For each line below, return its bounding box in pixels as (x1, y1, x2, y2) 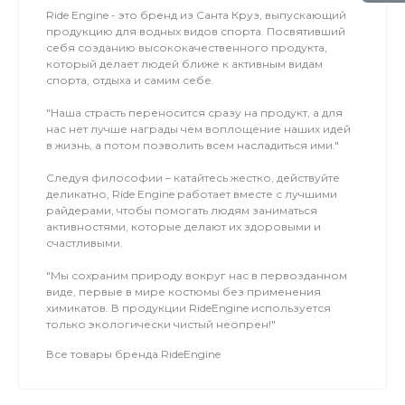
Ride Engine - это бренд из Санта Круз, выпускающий (46, 8, 346, 22)
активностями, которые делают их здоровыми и (46, 220, 321, 233)
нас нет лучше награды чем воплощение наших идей (46, 122, 351, 136)
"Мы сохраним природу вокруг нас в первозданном (46, 268, 347, 282)
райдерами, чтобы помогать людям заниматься (46, 203, 317, 217)
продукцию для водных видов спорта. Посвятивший (46, 24, 345, 38)
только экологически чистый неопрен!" (46, 317, 276, 331)
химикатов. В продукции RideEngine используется (46, 301, 331, 315)
